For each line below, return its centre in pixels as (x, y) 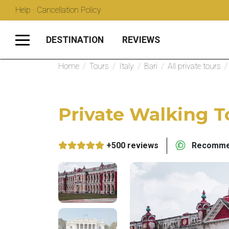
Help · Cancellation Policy (58, 10)
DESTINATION (75, 40)
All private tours (194, 66)
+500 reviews (132, 145)
